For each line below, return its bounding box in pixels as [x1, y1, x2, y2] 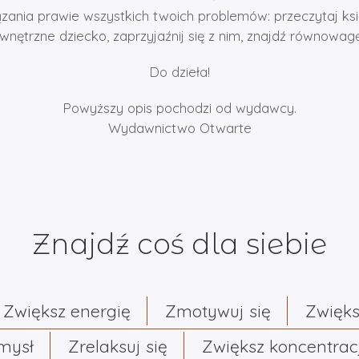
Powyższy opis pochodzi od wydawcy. [63, 99, 296, 116]
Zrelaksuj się [68, 336, 167, 357]
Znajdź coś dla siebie [32, 227, 327, 261]
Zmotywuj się [165, 301, 271, 321]
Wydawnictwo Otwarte [107, 119, 252, 136]
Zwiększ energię [3, 301, 131, 321]
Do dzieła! [149, 63, 210, 80]
